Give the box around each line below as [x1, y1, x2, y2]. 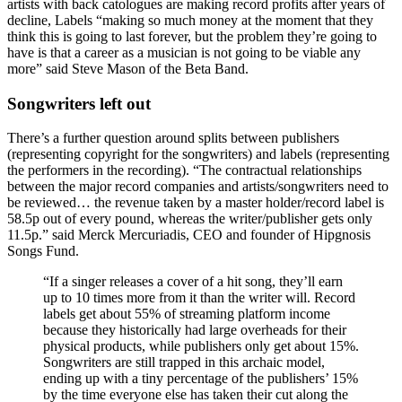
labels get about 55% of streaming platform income [43, 306, 330, 322]
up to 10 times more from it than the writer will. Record [43, 290, 355, 306]
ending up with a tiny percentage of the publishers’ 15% [43, 371, 358, 387]
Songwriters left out [7, 93, 151, 113]
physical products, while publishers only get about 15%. [43, 338, 359, 354]
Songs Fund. [7, 243, 79, 259]
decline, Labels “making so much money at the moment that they [7, 12, 373, 28]
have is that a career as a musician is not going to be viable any [7, 44, 361, 60]
